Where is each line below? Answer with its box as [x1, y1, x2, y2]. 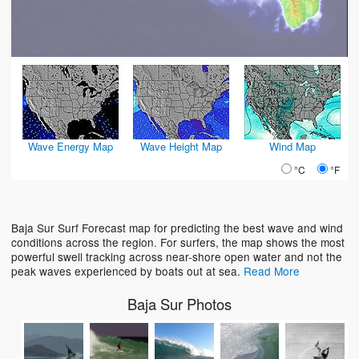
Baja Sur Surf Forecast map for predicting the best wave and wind [11, 219, 343, 236]
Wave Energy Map [28, 138, 114, 154]
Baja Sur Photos [127, 292, 232, 314]
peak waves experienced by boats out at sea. [11, 262, 244, 279]
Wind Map [268, 138, 316, 154]
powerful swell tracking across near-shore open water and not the [11, 248, 342, 264]
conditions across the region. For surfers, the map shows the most [11, 233, 345, 250]
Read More [244, 262, 300, 279]
